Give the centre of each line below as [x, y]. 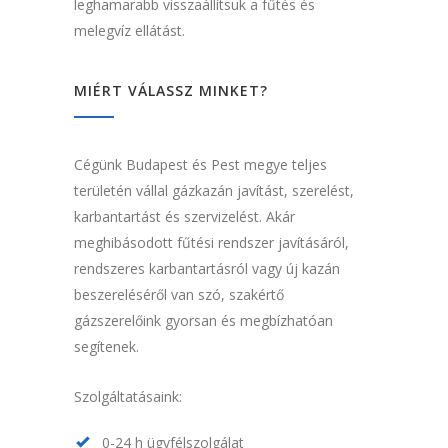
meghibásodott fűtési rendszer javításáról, [211, 243]
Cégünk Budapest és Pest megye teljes [200, 165]
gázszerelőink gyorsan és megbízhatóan [203, 321]
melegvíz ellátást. [129, 31]
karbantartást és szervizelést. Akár [184, 217]
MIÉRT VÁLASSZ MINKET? [171, 91]
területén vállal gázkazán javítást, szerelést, [214, 191]
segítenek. [106, 347]
